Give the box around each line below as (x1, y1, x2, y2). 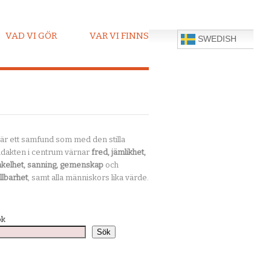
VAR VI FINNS (90, 30, 149, 41)
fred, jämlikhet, (91, 147, 146, 157)
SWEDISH (195, 34, 237, 44)
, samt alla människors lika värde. (28, 172, 149, 182)
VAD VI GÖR (5, 30, 57, 41)
